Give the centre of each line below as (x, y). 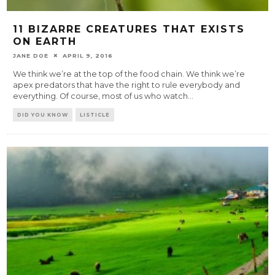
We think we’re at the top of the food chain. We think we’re (129, 74)
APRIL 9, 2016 (88, 55)
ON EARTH (45, 41)
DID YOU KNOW (43, 114)
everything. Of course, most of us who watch (101, 96)
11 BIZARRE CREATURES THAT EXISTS (129, 29)
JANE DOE (31, 55)
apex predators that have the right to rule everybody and (127, 85)
